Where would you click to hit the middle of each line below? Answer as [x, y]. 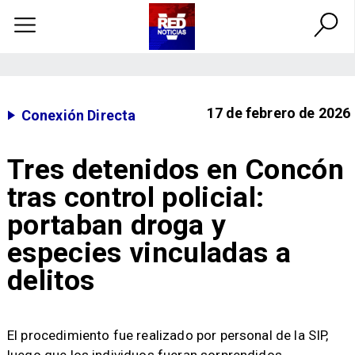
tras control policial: [136, 197]
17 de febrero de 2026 [279, 113]
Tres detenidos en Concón [176, 169]
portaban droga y [116, 225]
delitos [51, 280]
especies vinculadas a [149, 252]
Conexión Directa [78, 115]
